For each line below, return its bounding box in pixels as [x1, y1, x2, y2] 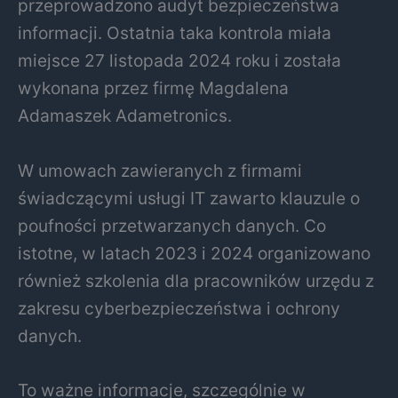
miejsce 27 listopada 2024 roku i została [18, 50, 341, 72]
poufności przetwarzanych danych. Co [18, 214, 326, 236]
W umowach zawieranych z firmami [18, 159, 302, 181]
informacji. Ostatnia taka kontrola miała [18, 22, 331, 44]
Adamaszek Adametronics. [18, 105, 232, 127]
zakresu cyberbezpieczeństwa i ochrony [18, 297, 340, 319]
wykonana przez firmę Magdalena [18, 77, 289, 99]
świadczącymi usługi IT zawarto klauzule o [18, 187, 360, 209]
